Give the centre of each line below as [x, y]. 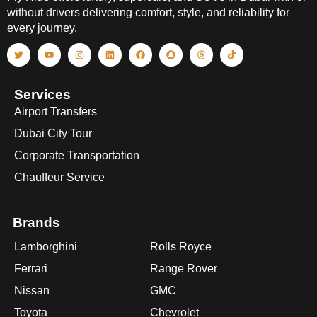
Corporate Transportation [77, 155]
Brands [36, 222]
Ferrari [31, 268]
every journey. [42, 28]
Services [42, 94]
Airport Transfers [56, 111]
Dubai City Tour [53, 133]
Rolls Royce [181, 246]
